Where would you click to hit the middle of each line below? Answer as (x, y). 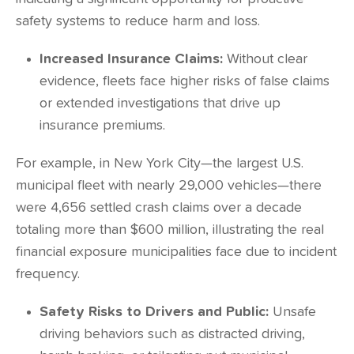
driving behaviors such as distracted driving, (172, 334)
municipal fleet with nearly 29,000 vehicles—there (169, 186)
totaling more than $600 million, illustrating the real (170, 230)
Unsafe (292, 312)
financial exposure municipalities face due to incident (176, 252)
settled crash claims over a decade (194, 208)
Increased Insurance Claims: (131, 59)
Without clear (265, 59)
